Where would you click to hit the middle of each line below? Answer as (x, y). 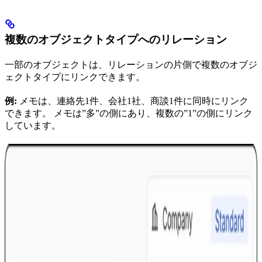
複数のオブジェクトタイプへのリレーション (116, 39)
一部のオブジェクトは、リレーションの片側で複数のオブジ (131, 64)
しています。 (33, 125)
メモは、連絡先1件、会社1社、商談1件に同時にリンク (133, 101)
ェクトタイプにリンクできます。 (75, 77)
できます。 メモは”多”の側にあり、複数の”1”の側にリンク (129, 113)
